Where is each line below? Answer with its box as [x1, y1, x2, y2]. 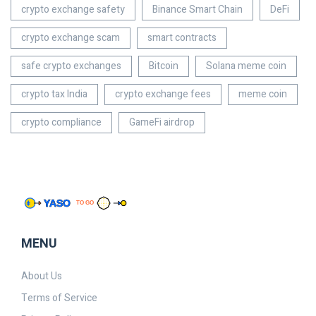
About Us [21, 269, 62, 284]
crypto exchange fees [115, 87, 211, 102]
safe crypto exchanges [21, 59, 121, 74]
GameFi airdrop [129, 115, 195, 130]
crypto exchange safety [21, 2, 125, 18]
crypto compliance [21, 115, 102, 130]
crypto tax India [21, 87, 87, 102]
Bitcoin [149, 59, 178, 74]
